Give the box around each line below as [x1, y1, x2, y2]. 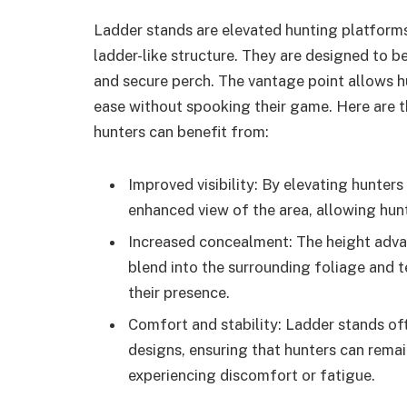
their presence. [128, 283, 230, 302]
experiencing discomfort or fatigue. [128, 366, 375, 385]
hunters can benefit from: [94, 122, 269, 141]
